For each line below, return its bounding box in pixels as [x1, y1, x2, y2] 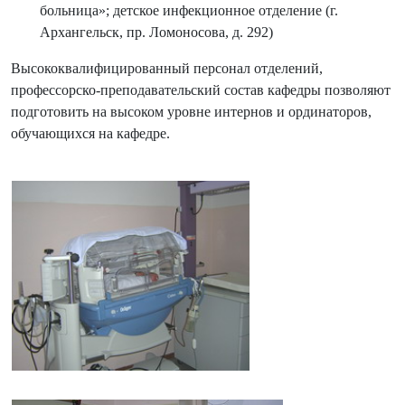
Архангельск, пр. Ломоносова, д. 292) [40, 24, 273, 40]
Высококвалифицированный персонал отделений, [11, 60, 323, 76]
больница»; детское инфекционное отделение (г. [40, 2, 338, 18]
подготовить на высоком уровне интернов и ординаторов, [11, 103, 372, 119]
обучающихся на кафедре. [11, 125, 170, 141]
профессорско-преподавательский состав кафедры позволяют [11, 81, 391, 98]
